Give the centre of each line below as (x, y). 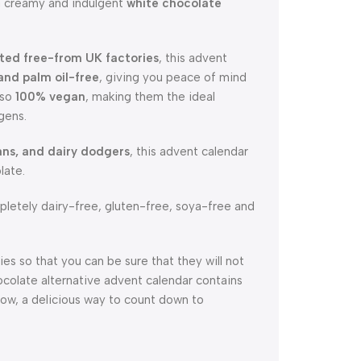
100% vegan (50, 97)
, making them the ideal (150, 97)
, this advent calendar (189, 151)
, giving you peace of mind (173, 77)
